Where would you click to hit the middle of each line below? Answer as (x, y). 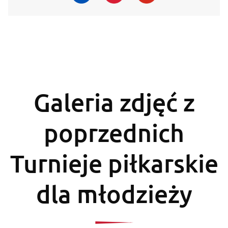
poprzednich (114, 133)
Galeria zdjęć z (114, 102)
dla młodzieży (114, 194)
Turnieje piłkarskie (114, 163)
